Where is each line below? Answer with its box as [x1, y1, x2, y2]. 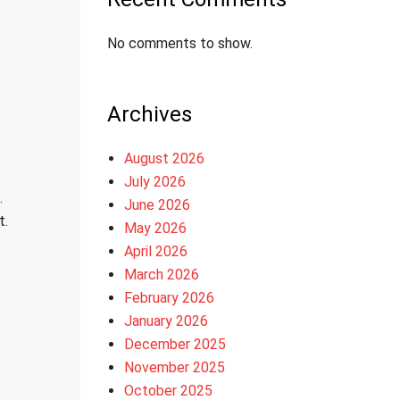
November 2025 [123, 359, 225, 376]
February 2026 [123, 289, 214, 306]
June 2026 [123, 196, 190, 213]
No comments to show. [106, 35, 253, 52]
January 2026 [123, 312, 208, 329]
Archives [106, 102, 192, 127]
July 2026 [123, 173, 186, 190]
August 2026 [123, 150, 204, 167]
